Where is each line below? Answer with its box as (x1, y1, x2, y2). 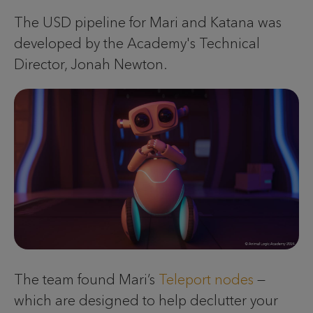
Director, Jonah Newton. (14, 56, 167, 73)
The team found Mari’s (14, 270, 159, 288)
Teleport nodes (159, 270, 254, 288)
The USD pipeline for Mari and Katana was (14, 14, 282, 31)
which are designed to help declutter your (14, 291, 278, 309)
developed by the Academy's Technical (14, 35, 260, 52)
